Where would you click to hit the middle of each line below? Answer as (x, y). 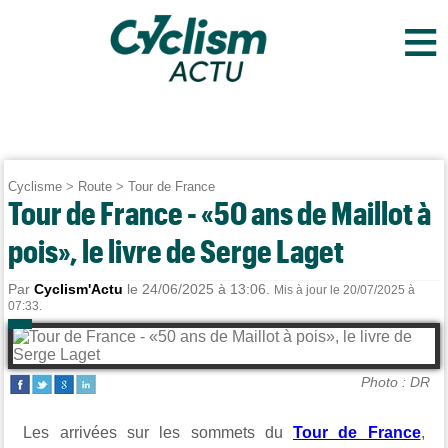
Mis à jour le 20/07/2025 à (345, 290)
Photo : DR (395, 382)
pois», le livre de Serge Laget (176, 250)
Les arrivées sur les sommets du (158, 432)
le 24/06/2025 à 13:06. (199, 289)
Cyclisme (35, 186)
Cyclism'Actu (79, 289)
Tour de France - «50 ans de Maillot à (220, 212)
